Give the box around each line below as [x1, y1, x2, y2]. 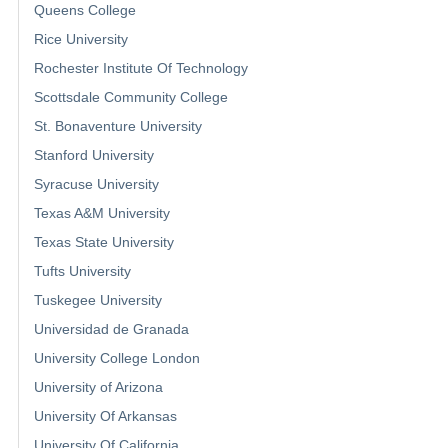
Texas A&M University [34, 204, 170, 221]
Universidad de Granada [34, 320, 189, 337]
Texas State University [34, 233, 174, 250]
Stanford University [34, 146, 154, 163]
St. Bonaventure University [34, 117, 202, 134]
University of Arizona [34, 378, 163, 395]
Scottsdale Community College [34, 88, 228, 105]
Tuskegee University [34, 291, 162, 308]
